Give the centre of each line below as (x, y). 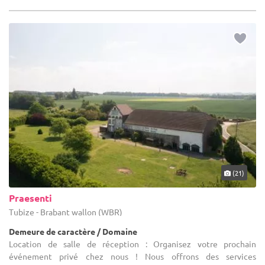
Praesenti (30, 198)
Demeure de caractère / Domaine (73, 231)
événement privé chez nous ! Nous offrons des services (132, 256)
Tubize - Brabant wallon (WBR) (66, 211)
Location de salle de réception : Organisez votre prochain (132, 243)
